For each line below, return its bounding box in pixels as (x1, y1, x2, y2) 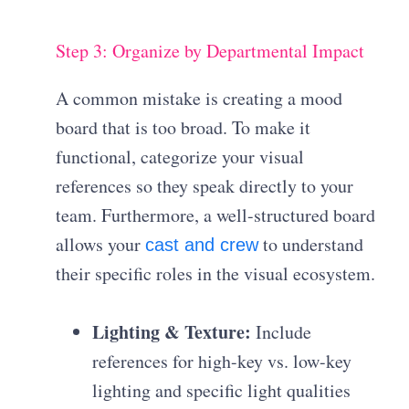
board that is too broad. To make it (56, 115, 311, 141)
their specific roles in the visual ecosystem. (56, 261, 376, 287)
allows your (56, 232, 146, 257)
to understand (258, 232, 364, 257)
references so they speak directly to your (56, 173, 354, 199)
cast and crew (145, 235, 259, 256)
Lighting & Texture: (92, 319, 252, 346)
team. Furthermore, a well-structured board (56, 203, 376, 228)
